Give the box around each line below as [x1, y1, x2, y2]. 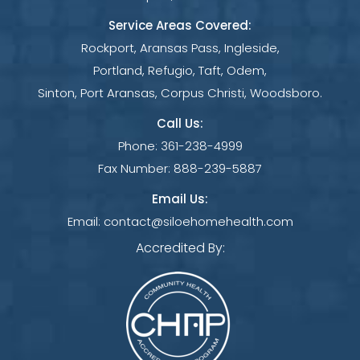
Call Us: [157, 115, 203, 133]
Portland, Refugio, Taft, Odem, [93, 62, 267, 80]
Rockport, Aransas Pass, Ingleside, [80, 39, 280, 57]
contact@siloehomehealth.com [103, 213, 293, 231]
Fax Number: [98, 160, 174, 178]
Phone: [117, 137, 161, 155]
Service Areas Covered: [108, 17, 252, 35]
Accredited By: [135, 239, 225, 258]
